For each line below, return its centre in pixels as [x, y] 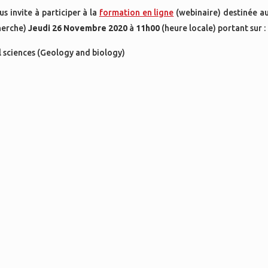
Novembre [85, 28]
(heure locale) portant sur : [214, 28]
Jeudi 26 [45, 28]
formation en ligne [136, 13]
